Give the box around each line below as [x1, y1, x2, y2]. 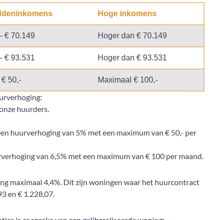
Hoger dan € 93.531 [98, 54, 169, 62]
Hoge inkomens [98, 9, 157, 18]
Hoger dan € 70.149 [98, 31, 167, 40]
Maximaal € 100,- [98, 76, 160, 84]
